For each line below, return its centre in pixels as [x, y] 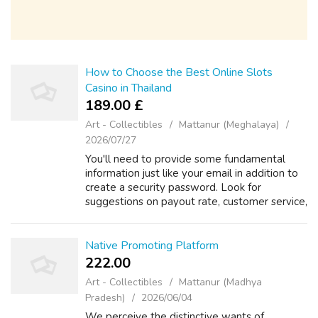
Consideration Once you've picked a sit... [181, 230]
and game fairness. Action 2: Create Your [183, 216]
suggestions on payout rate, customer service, [196, 202]
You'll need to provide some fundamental [185, 159]
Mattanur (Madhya [220, 282]
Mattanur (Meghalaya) [229, 125]
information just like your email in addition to [192, 173]
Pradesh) [105, 298]
